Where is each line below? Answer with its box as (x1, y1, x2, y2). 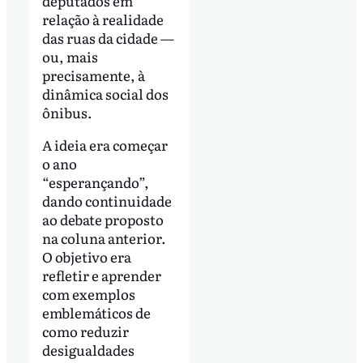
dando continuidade (41, 190, 172, 211)
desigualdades (41, 339, 135, 360)
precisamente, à (41, 64, 145, 85)
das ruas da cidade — (41, 27, 174, 48)
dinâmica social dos (41, 83, 169, 104)
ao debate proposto (41, 208, 164, 229)
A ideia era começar (41, 134, 168, 155)
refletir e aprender (41, 264, 161, 285)
